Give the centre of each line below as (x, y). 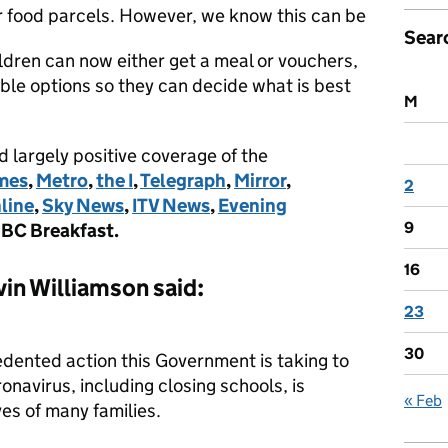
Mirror (260, 180)
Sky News (83, 205)
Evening (252, 205)
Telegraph (183, 180)
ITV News (171, 205)
